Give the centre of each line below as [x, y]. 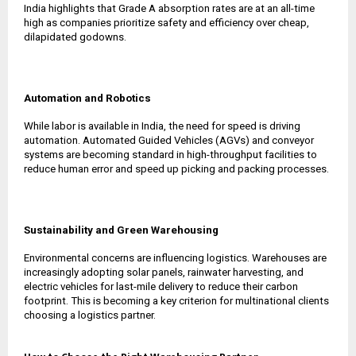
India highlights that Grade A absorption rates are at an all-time [169, 8]
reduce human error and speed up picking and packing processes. [176, 168]
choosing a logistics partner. [90, 315]
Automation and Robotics [87, 98]
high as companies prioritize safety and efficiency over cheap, [166, 22]
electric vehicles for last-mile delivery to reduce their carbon [161, 286]
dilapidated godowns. [75, 37]
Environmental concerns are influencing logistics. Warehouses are [175, 257]
